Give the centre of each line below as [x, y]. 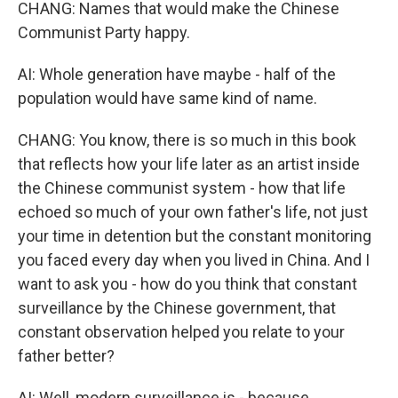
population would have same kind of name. [167, 98]
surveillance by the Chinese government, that [177, 308]
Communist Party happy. [104, 32]
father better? [66, 356]
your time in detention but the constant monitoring [195, 236]
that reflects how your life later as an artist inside [189, 164]
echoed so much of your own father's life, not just [193, 212]
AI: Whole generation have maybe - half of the [177, 74]
